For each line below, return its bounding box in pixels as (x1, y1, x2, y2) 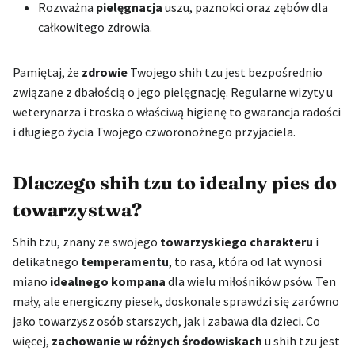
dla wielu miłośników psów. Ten (166, 273, 336, 290)
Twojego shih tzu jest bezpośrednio (128, 64, 323, 81)
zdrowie (82, 64, 128, 81)
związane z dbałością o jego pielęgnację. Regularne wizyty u (13, 84, 333, 101)
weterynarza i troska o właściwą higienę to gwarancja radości (13, 104, 341, 120)
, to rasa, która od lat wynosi (169, 254, 322, 270)
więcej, (13, 333, 52, 349)
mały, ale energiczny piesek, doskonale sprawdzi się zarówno (13, 293, 339, 310)
